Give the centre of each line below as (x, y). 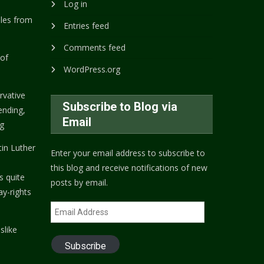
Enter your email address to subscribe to (128, 153)
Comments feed (95, 47)
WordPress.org (92, 69)
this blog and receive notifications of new (129, 167)
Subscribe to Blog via (120, 106)
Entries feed (87, 25)
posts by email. (80, 182)
